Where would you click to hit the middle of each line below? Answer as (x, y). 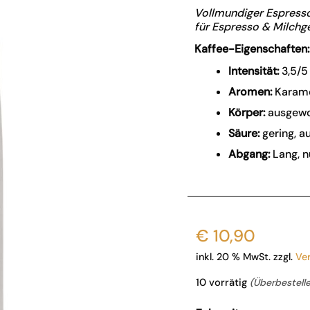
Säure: (244, 133)
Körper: (247, 112)
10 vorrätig (223, 282)
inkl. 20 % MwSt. (234, 257)
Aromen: (250, 92)
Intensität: (254, 71)
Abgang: (249, 154)
